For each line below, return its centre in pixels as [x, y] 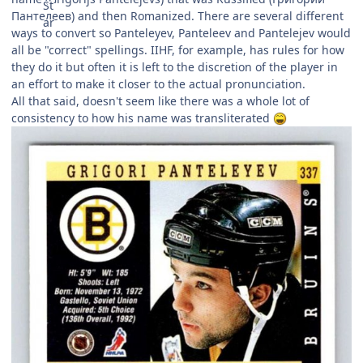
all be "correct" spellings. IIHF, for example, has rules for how [178, 49]
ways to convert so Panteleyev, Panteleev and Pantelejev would [181, 32]
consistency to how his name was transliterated [142, 117]
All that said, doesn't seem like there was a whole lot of [160, 100]
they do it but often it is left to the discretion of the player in [175, 66]
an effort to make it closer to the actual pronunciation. [158, 83]
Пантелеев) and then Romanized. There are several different [177, 15]
